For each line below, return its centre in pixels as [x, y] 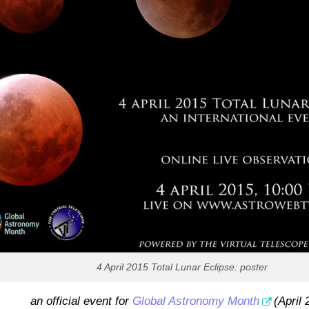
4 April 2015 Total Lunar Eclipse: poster [182, 267]
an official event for [81, 301]
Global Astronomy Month [196, 301]
